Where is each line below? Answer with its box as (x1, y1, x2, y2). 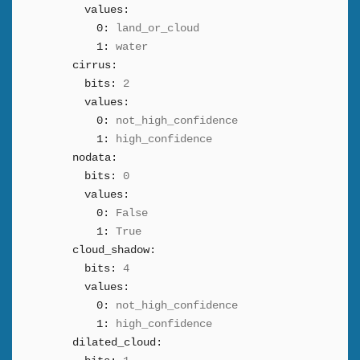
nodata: (72, 151, 117, 164)
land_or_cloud (116, 22, 199, 35)
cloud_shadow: (72, 243, 156, 256)
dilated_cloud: (72, 336, 162, 349)
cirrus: (72, 59, 117, 72)
